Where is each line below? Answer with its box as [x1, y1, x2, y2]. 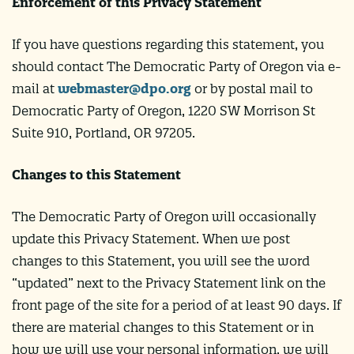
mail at [12, 80, 58, 96]
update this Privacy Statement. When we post [12, 230, 290, 247]
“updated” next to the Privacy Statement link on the [12, 274, 326, 291]
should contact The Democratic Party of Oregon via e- [12, 58, 341, 74]
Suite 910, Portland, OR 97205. [12, 124, 195, 141]
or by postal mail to [191, 80, 313, 96]
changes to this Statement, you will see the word [12, 252, 310, 269]
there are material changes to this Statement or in [12, 318, 314, 335]
